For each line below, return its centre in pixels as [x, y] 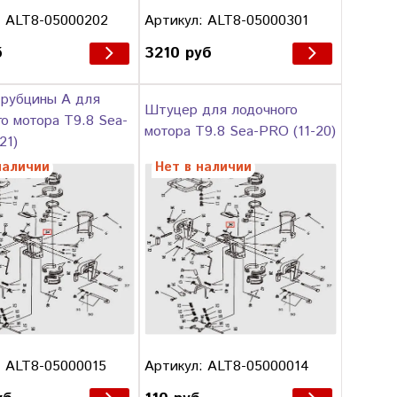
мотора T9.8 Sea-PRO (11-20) [241, 131]
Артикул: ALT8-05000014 [227, 366]
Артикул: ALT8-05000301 [227, 20]
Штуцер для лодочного [222, 110]
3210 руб [179, 53]
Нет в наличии [204, 167]
